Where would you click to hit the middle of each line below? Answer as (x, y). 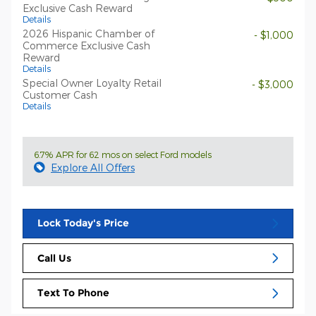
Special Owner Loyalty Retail (92, 83)
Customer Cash (60, 95)
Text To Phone (73, 293)
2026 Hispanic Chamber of (89, 33)
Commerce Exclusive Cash (86, 45)
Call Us (54, 258)
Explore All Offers (93, 167)
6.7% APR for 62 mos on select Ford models (123, 154)
